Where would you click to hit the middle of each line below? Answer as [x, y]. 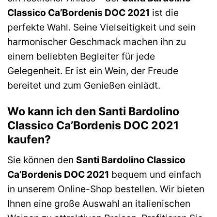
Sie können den [42, 160]
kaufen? [29, 140]
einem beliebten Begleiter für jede [81, 56]
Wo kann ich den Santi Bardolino [93, 112]
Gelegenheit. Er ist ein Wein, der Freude [93, 71]
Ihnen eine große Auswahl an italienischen [99, 203]
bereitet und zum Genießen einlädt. [84, 85]
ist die [164, 13]
